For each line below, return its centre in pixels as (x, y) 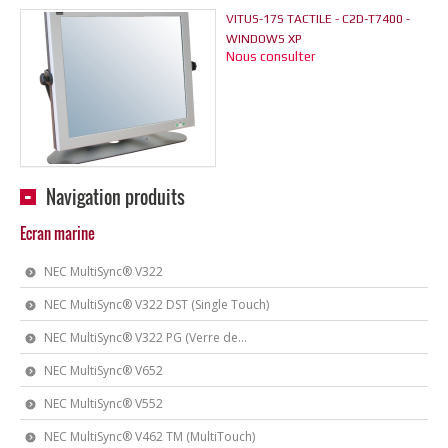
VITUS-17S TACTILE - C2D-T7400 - (318, 19)
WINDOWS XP (264, 39)
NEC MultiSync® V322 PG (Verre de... (145, 337)
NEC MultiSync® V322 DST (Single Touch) (156, 304)
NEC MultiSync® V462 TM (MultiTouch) (149, 436)
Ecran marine (57, 233)
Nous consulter (270, 57)
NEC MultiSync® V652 (103, 370)
